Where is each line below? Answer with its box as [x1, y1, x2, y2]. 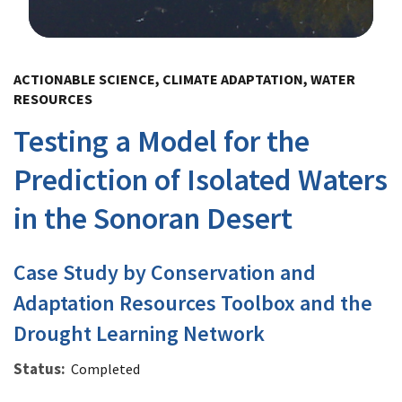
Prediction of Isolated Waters [13, 160, 388, 198]
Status [13, 358, 61, 379]
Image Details [38, 43, 110, 59]
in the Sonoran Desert [13, 198, 293, 237]
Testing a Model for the [13, 121, 310, 160]
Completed [71, 359, 140, 378]
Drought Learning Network [13, 319, 265, 347]
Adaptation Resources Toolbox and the [13, 288, 372, 317]
